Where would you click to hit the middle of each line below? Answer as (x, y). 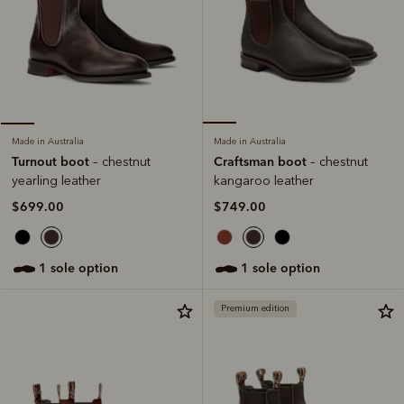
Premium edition (255, 309)
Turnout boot (52, 162)
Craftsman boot (262, 162)
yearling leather (56, 181)
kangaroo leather (264, 181)
